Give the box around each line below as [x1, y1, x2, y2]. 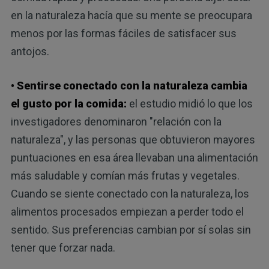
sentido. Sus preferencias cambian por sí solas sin [10, 223, 251, 237]
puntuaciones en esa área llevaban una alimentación [10, 151, 258, 165]
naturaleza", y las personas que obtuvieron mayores [10, 133, 255, 147]
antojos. [10, 45, 49, 58]
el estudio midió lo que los [126, 97, 253, 110]
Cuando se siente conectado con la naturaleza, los [10, 187, 249, 201]
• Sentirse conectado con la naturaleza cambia [10, 79, 247, 92]
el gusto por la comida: [10, 97, 127, 110]
